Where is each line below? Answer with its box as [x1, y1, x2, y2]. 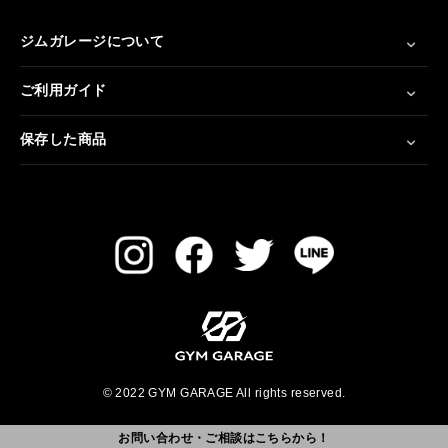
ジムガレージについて [20, 32, 165, 49]
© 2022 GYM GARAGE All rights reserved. [102, 386, 346, 401]
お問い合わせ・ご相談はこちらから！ [118, 431, 330, 445]
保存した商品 [20, 130, 107, 147]
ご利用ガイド [20, 81, 107, 98]
